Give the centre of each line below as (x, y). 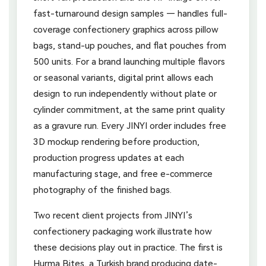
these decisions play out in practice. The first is (128, 248)
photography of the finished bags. (102, 190)
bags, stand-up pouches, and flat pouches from (130, 46)
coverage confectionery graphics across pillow (126, 30)
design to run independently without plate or (125, 94)
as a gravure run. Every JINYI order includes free (130, 126)
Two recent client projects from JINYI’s (113, 216)
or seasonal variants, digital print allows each (123, 78)
